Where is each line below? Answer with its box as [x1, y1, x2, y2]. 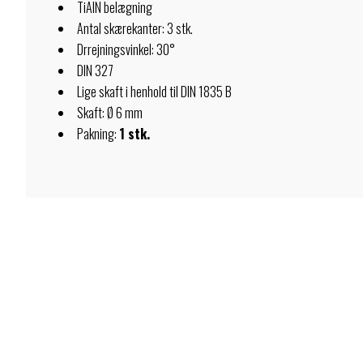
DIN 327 [77, 61, 113, 80]
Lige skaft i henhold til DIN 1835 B [77, 82, 232, 101]
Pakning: [77, 124, 119, 143]
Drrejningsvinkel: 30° [77, 40, 175, 59]
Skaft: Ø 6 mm [77, 103, 143, 122]
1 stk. [119, 124, 150, 143]
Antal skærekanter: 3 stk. [77, 19, 193, 38]
